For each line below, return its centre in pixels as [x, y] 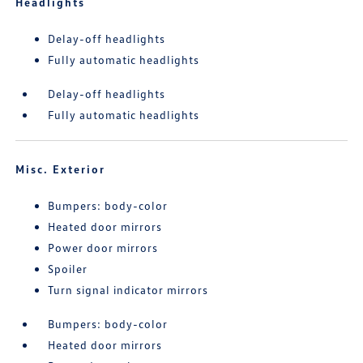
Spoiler [68, 269]
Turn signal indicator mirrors [128, 290]
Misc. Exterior [61, 169]
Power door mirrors [103, 248]
